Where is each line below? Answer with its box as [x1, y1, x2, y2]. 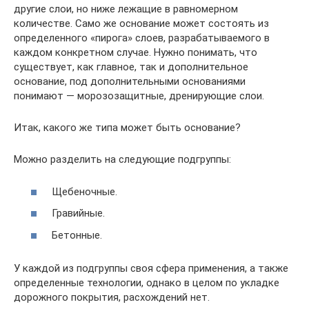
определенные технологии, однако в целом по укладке [14, 276, 279, 289]
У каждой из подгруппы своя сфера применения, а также [14, 261, 288, 275]
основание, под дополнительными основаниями [14, 75, 246, 88]
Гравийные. [52, 207, 105, 220]
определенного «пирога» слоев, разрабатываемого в [14, 32, 270, 45]
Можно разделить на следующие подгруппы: [14, 153, 231, 166]
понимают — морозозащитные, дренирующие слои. [14, 90, 264, 103]
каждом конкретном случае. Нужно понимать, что [14, 46, 257, 59]
